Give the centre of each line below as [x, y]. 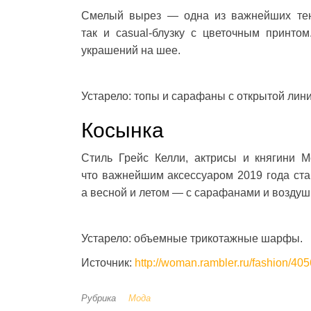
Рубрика [99, 299]
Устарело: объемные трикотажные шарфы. [192, 239]
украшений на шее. [131, 51]
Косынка [123, 131]
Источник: [108, 263]
